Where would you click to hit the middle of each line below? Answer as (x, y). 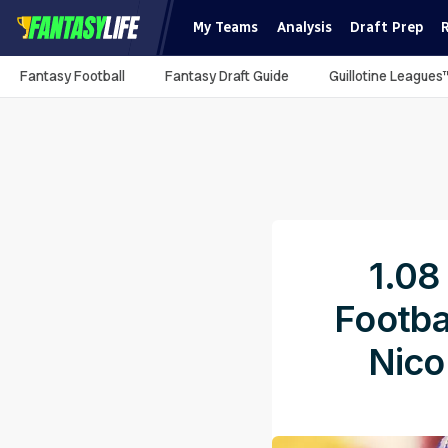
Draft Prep (386, 27)
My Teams (226, 27)
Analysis (304, 27)
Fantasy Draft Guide (227, 76)
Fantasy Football (72, 76)
